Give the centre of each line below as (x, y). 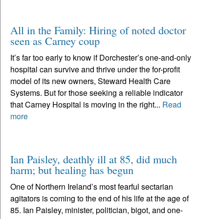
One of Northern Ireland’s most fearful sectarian (92, 186)
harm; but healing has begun (72, 169)
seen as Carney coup (55, 40)
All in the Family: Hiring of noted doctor (98, 30)
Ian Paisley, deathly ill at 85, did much (94, 159)
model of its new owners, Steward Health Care (90, 81)
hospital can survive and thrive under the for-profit (95, 69)
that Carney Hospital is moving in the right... (86, 104)
